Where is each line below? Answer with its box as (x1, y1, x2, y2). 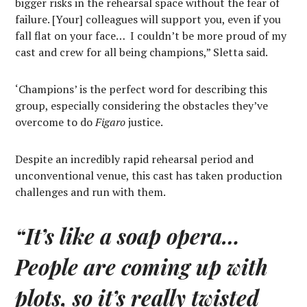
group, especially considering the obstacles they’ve (15, 97, 269, 113)
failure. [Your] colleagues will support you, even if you (15, 11, 282, 27)
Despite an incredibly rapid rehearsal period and (15, 151, 254, 167)
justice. (125, 114, 163, 130)
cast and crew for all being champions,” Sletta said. (15, 44, 269, 60)
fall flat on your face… (15, 27, 125, 43)
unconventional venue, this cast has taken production (15, 167, 283, 183)
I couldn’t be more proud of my (130, 27, 287, 43)
